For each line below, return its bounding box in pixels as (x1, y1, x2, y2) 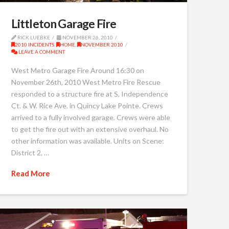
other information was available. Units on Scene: (11, 136, 164, 145)
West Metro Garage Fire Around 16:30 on (11, 65, 144, 75)
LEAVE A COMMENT (17, 49, 65, 55)
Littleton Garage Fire (11, 16, 117, 31)
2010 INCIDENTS (14, 41, 54, 48)
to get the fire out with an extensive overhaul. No (11, 124, 169, 133)
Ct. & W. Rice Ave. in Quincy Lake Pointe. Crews (11, 101, 163, 110)
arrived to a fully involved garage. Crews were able (11, 112, 170, 122)
